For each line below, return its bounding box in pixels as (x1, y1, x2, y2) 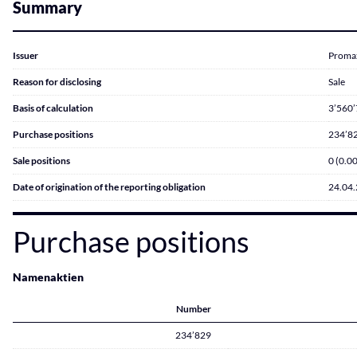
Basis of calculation (13, 102, 93, 114)
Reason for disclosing (13, 76, 101, 88)
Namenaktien (13, 270, 84, 284)
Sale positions (13, 155, 70, 167)
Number (176, 303, 211, 315)
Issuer (13, 49, 38, 61)
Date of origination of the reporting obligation (13, 181, 206, 193)
